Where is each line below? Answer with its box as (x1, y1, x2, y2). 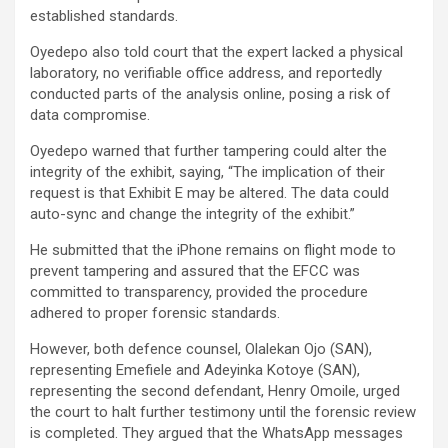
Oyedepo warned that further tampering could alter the (30, 141, 387, 160)
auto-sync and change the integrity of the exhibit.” (30, 204, 355, 223)
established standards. (30, 6, 178, 25)
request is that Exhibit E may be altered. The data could (30, 183, 389, 202)
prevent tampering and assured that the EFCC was (30, 261, 360, 280)
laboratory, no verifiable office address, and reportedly (30, 63, 382, 82)
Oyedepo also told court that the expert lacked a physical (30, 42, 403, 61)
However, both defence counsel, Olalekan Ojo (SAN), (30, 339, 372, 358)
